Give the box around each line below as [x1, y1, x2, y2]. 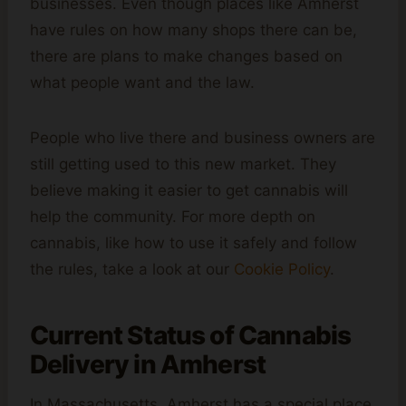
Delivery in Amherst [30, 348, 266, 380]
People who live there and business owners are [30, 128, 375, 147]
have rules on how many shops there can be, [30, 20, 357, 39]
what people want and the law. [30, 72, 255, 92]
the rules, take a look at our [30, 259, 234, 278]
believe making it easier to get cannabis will [30, 180, 348, 199]
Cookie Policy [234, 259, 330, 278]
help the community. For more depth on [30, 207, 315, 226]
